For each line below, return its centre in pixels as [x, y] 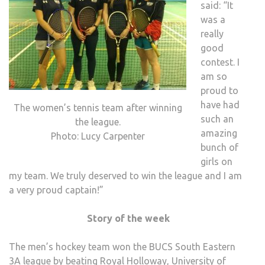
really [212, 34]
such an [217, 119]
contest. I [220, 62]
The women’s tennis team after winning [98, 108]
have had [220, 105]
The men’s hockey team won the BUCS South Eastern [122, 247]
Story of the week [128, 219]
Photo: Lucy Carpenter [98, 136]
